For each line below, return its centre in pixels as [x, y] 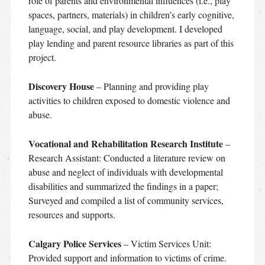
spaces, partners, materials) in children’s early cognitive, [131, 14]
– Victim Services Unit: [166, 243]
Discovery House [61, 86]
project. [42, 57]
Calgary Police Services [75, 243]
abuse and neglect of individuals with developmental [125, 172]
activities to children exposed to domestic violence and [129, 100]
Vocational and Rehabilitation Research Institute [125, 143]
